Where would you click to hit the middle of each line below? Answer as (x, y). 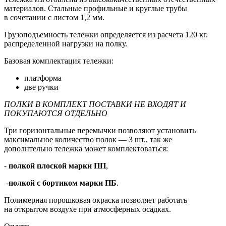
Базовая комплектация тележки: (59, 61)
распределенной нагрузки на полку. (67, 43)
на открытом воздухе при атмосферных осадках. (88, 209)
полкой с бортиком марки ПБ (63, 183)
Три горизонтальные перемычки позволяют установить (100, 130)
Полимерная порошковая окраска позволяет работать (96, 200)
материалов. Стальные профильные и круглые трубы (96, 8)
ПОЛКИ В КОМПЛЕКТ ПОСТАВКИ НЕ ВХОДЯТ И (95, 104)
